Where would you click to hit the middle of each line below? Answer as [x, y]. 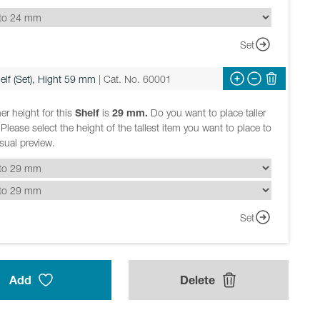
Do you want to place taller [207, 112]
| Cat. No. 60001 [135, 79]
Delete [197, 280]
